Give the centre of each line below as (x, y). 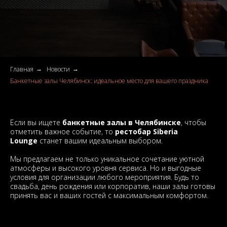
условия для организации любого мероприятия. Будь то (105, 177)
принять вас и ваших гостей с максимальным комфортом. (109, 195)
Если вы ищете (36, 122)
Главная (22, 69)
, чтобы (194, 122)
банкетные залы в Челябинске (122, 122)
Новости (58, 69)
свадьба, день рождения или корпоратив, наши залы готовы (113, 186)
